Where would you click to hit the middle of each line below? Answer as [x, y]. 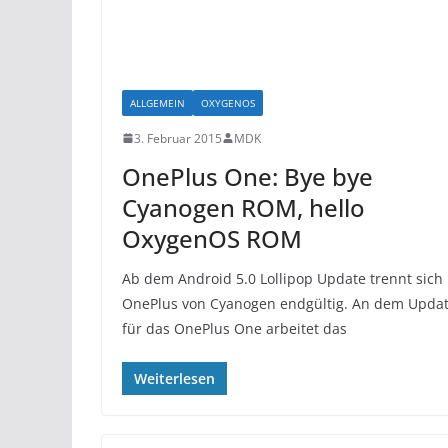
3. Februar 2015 [178, 138]
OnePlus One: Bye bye [247, 176]
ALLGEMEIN [157, 102]
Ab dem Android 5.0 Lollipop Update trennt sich [282, 278]
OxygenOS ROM [212, 238]
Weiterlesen [174, 378]
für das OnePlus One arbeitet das [234, 328]
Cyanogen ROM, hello [243, 207]
